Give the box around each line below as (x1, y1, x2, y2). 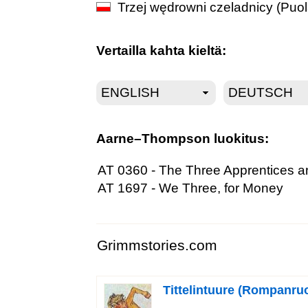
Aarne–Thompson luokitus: (96, 131, 269, 146)
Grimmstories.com (97, 237, 217, 254)
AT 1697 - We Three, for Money (97, 180, 283, 195)
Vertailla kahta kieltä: (96, 43, 226, 58)
